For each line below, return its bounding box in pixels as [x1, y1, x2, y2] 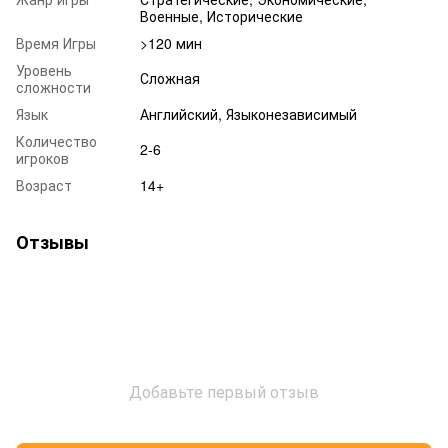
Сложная [140, 67, 200, 88]
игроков [16, 147, 69, 168]
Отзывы [16, 228, 89, 255]
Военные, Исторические [140, 5, 303, 26]
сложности [16, 76, 91, 97]
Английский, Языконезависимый [140, 103, 357, 124]
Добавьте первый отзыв [129, 379, 319, 403]
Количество [16, 130, 97, 151]
